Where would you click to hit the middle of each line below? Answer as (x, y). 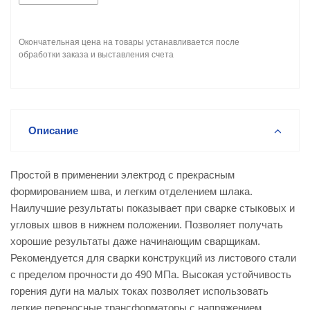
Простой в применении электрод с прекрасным (122, 175)
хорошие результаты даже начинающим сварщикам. (135, 241)
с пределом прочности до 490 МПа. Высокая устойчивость (151, 274)
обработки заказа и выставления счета (96, 55)
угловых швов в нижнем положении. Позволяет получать (147, 225)
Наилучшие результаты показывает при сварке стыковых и (153, 208)
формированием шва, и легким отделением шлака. (131, 191)
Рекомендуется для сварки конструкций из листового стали (153, 258)
